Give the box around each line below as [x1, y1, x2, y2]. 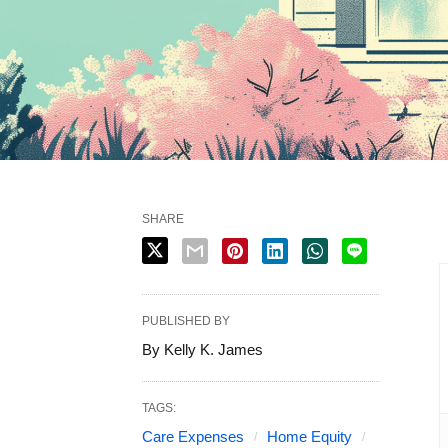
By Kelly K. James [142, 341, 263, 359]
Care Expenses [142, 428, 244, 446]
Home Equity [267, 428, 352, 446]
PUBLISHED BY [142, 314, 230, 329]
